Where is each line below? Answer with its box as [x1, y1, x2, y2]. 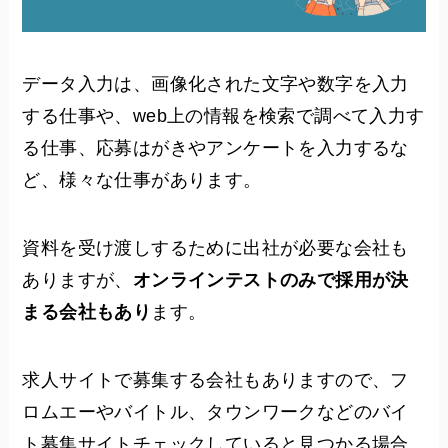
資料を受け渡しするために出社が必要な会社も [22, 238, 409, 259]
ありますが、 [22, 270, 133, 291]
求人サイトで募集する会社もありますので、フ [22, 369, 409, 390]
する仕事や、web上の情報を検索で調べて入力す [22, 106, 425, 127]
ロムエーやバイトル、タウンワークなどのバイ [22, 401, 409, 422]
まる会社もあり [22, 302, 152, 323]
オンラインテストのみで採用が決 [132, 270, 409, 291]
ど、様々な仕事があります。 [22, 170, 262, 191]
